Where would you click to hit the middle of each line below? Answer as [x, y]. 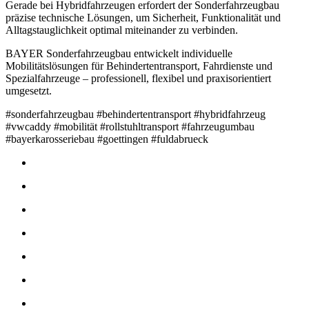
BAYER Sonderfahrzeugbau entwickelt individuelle [119, 54]
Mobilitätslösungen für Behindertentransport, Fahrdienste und [139, 66]
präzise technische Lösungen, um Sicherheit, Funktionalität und [143, 18]
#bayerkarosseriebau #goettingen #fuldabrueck [107, 139]
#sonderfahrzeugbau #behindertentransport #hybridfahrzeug [136, 114]
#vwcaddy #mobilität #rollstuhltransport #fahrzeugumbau [130, 127]
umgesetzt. [29, 91]
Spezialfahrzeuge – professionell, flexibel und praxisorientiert [138, 79]
